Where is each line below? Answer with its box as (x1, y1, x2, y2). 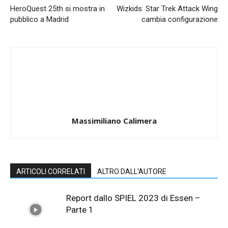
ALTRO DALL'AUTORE (97, 167, 166, 176)
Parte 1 (66, 205, 94, 215)
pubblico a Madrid (10, 15, 69, 24)
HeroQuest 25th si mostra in (10, 4, 105, 13)
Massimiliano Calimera (71, 116, 157, 126)
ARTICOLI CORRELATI (16, 167, 85, 176)
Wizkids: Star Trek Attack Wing (117, 4, 218, 13)
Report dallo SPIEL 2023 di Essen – (66, 193, 201, 203)
